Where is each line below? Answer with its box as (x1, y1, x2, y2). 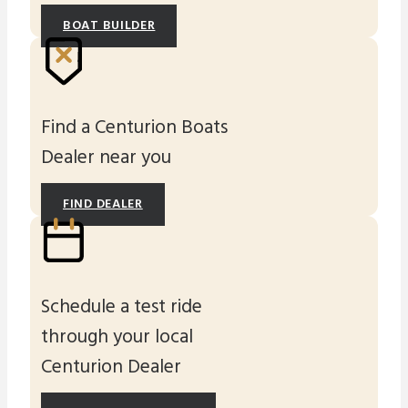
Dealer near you (41, 143, 171, 174)
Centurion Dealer (41, 352, 181, 382)
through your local (41, 321, 193, 352)
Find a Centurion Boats (41, 113, 228, 144)
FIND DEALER (63, 194, 143, 216)
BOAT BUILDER (63, 15, 156, 37)
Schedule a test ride (41, 291, 202, 322)
